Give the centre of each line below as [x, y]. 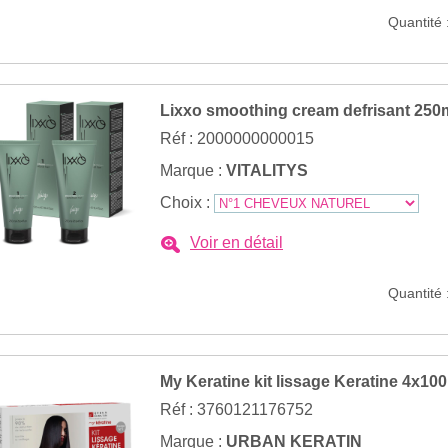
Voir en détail [236, 242]
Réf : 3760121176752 [236, 409]
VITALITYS [267, 170]
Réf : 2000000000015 [237, 138]
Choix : [187, 202]
